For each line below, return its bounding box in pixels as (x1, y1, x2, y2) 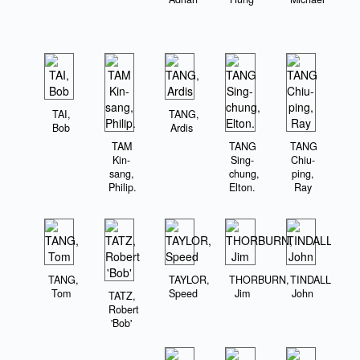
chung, (229, 166, 260, 182)
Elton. (229, 180, 256, 195)
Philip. (108, 180, 137, 195)
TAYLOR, (169, 272, 211, 288)
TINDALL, (289, 272, 334, 288)
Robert (108, 302, 140, 317)
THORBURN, (229, 272, 290, 288)
